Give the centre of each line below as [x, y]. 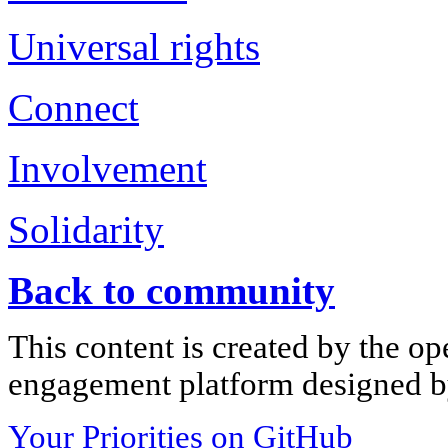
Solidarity [86, 229]
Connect [73, 107]
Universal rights [134, 46]
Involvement [107, 168]
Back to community [171, 290]
